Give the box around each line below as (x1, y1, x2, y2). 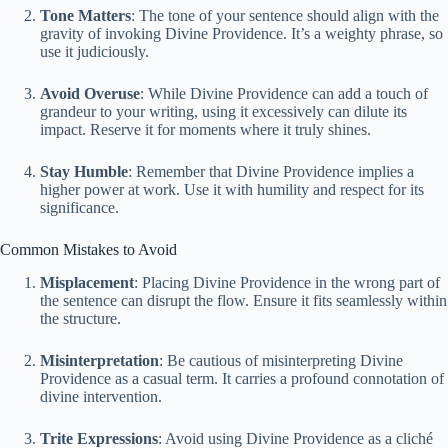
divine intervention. (40, 387, 162, 405)
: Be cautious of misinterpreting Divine (159, 351, 403, 369)
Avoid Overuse (40, 85, 140, 103)
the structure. (40, 309, 121, 327)
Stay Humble (40, 163, 128, 181)
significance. (40, 199, 119, 217)
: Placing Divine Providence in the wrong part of (134, 273, 440, 291)
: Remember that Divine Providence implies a (128, 163, 414, 181)
